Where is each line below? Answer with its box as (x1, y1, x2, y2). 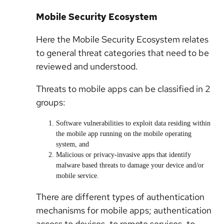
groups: (36, 96, 65, 108)
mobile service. (56, 172, 99, 179)
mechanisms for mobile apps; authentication (36, 204, 211, 216)
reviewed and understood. (36, 60, 138, 72)
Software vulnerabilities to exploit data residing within (56, 119, 210, 127)
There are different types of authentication (36, 191, 204, 202)
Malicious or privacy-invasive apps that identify (56, 151, 191, 158)
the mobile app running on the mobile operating (56, 130, 191, 137)
